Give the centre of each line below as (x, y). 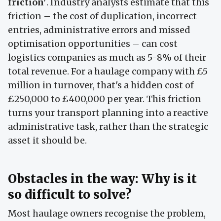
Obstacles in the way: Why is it (102, 179)
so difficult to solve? (70, 195)
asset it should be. (47, 141)
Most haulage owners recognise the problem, (107, 214)
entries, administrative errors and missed (99, 30)
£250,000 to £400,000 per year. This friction (105, 99)
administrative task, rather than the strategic (108, 127)
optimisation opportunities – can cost (93, 44)
